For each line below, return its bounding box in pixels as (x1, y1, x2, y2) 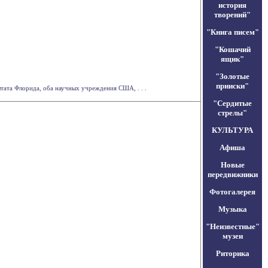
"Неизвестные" (205, 222, 260, 231)
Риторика (215, 249, 249, 258)
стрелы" (218, 108, 247, 117)
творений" (214, 10, 251, 19)
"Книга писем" (206, 28, 259, 36)
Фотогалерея (209, 187, 255, 196)
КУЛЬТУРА (212, 126, 253, 135)
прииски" (216, 81, 249, 90)
